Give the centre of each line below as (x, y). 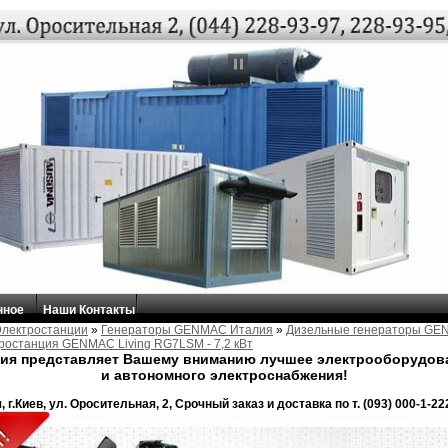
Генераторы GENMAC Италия (187, 330)
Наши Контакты (88, 310)
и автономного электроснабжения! (224, 375)
